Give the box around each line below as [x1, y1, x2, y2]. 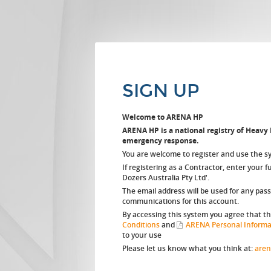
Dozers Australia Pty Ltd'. [122, 172, 209, 183]
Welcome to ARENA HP [122, 112, 203, 122]
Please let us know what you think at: [122, 243, 255, 253]
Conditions [122, 220, 160, 230]
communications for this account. [122, 196, 239, 206]
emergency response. [122, 135, 198, 146]
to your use [122, 230, 162, 240]
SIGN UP [122, 80, 200, 102]
